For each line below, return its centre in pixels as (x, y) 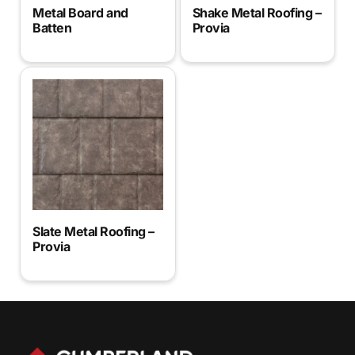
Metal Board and (80, 13)
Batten (52, 28)
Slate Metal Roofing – (94, 231)
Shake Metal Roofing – (256, 13)
